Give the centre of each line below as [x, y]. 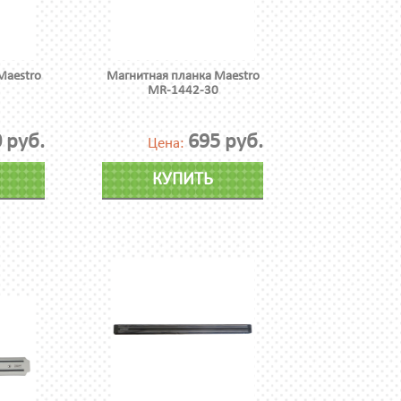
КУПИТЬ [183, 180]
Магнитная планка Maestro [183, 77]
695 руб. [226, 142]
